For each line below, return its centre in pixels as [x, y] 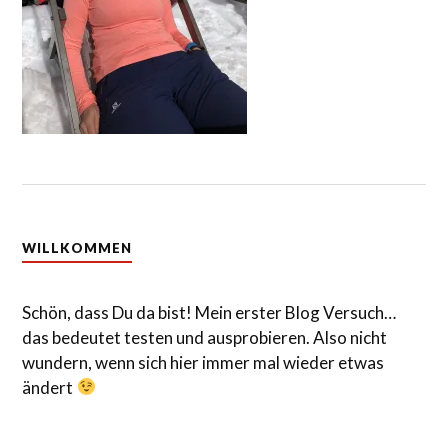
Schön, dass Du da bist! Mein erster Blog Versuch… [209, 312]
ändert [49, 387]
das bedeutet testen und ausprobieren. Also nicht [205, 337]
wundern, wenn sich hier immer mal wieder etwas [203, 362]
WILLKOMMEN [77, 247]
